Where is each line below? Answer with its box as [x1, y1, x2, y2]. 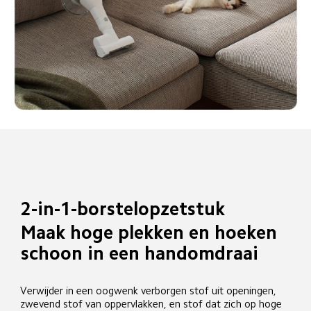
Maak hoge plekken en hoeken [20, 223, 282, 242]
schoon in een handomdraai [20, 244, 258, 262]
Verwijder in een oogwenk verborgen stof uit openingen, [20, 285, 280, 296]
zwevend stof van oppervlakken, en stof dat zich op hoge [20, 298, 285, 309]
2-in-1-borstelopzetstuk [20, 199, 225, 218]
